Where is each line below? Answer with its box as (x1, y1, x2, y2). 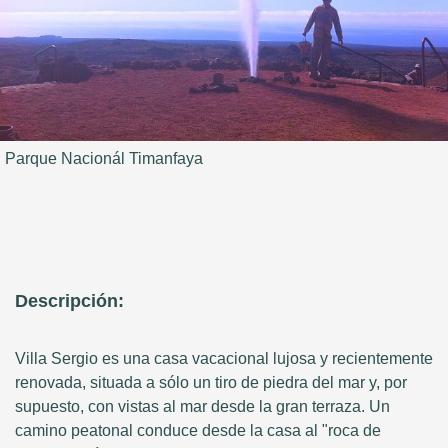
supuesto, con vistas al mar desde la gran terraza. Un (15, 398, 390, 416)
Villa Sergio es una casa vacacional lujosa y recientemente (15, 350, 433, 368)
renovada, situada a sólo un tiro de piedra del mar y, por (15, 374, 407, 392)
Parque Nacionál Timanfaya (5, 150, 203, 168)
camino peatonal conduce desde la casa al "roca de (15, 422, 381, 440)
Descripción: (15, 291, 124, 312)
